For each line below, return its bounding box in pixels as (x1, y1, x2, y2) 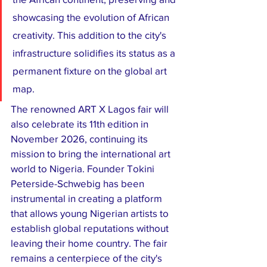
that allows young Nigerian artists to (11, 207, 171, 219)
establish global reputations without (11, 222, 171, 234)
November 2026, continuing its (11, 133, 150, 145)
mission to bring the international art (11, 148, 173, 160)
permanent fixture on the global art (13, 65, 169, 77)
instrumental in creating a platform (11, 193, 164, 204)
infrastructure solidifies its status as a (13, 47, 178, 59)
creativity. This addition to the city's (13, 29, 169, 41)
